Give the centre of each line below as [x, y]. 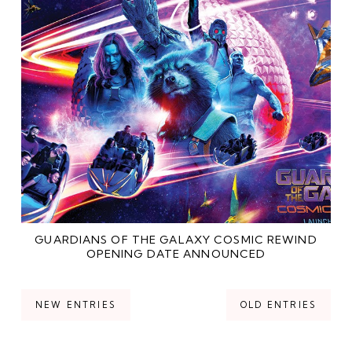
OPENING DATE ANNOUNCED [176, 253]
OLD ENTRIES [279, 305]
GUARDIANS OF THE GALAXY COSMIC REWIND [176, 239]
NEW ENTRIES [76, 305]
